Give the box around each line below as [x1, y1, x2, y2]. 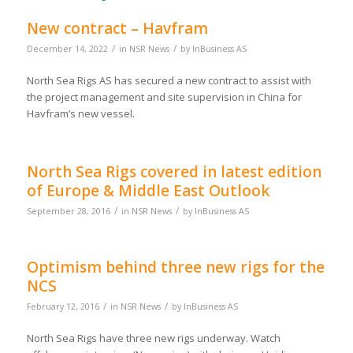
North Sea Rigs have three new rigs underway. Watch [26, 331, 281, 346]
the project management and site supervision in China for [26, 90, 302, 105]
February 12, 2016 [26, 301, 99, 313]
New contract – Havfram [26, 18, 208, 39]
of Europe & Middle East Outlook [26, 180, 269, 202]
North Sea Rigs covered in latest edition [26, 162, 321, 183]
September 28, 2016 [26, 206, 110, 217]
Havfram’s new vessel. [26, 106, 135, 121]
